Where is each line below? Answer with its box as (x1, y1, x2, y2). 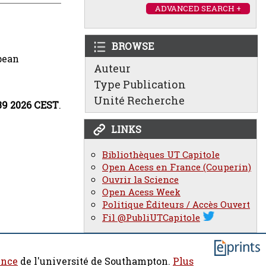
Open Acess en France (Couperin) (102, 161, 251, 173)
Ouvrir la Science (102, 173, 179, 186)
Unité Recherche (94, 93, 185, 107)
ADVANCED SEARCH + (155, 3, 241, 14)
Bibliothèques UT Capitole (102, 148, 220, 161)
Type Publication (94, 77, 186, 91)
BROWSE (112, 39, 154, 53)
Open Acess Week (102, 186, 180, 198)
